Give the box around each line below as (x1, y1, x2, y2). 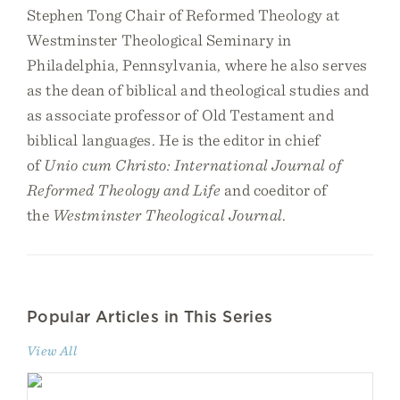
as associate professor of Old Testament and (27, 105, 335, 124)
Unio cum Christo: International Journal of (44, 155, 342, 174)
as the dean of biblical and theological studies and (27, 80, 370, 99)
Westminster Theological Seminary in (27, 30, 292, 49)
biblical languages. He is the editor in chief (27, 130, 321, 149)
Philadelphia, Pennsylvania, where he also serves (27, 55, 368, 74)
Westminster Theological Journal (52, 205, 283, 224)
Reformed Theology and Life (27, 180, 221, 199)
